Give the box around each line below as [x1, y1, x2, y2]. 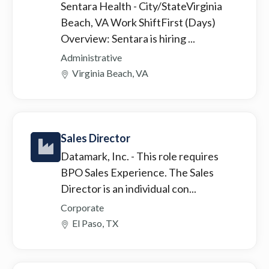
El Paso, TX [72, 217, 118, 229]
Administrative [61, 51, 122, 63]
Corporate [61, 201, 104, 213]
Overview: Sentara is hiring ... [61, 31, 195, 45]
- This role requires [131, 149, 219, 163]
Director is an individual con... [61, 181, 196, 195]
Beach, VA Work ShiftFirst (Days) [61, 15, 216, 29]
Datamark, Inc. [61, 149, 131, 163]
